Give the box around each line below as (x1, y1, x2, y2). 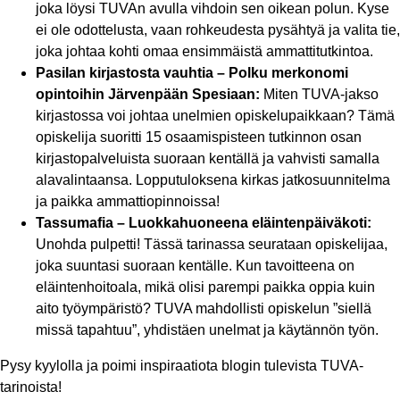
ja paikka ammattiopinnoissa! (36, 194, 220, 210)
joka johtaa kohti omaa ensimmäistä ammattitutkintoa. (36, 44, 373, 60)
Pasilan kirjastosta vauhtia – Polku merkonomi (36, 65, 348, 81)
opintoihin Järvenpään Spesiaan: (36, 87, 260, 103)
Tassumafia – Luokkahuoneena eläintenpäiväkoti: (36, 215, 371, 231)
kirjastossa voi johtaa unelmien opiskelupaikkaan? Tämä (36, 108, 395, 124)
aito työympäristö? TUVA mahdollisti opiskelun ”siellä (36, 301, 371, 317)
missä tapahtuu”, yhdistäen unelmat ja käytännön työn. (36, 322, 379, 338)
